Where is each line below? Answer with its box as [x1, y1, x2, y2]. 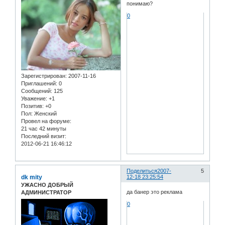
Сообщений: [21, 88, 52, 94]
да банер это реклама [127, 188, 183, 195]
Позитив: [21, 103, 44, 109]
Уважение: [21, 95, 47, 102]
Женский [33, 110, 57, 117]
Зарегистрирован [21, 73, 65, 79]
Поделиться [127, 168, 158, 174]
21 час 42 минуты [21, 126, 66, 132]
